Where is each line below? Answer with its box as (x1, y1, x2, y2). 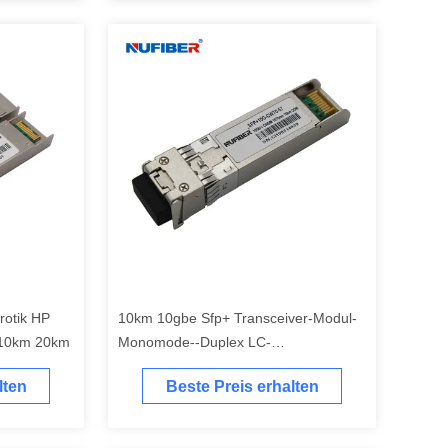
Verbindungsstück (118, 358, 230, 374)
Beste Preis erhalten (165, 378, 319, 396)
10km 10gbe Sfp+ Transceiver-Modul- (118, 310, 357, 326)
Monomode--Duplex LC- (118, 334, 271, 350)
